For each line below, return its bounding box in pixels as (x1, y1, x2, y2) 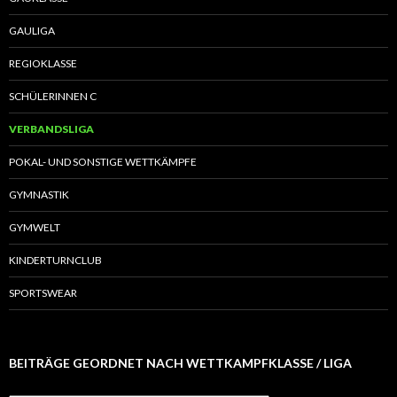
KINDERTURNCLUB (9, 253, 102, 267)
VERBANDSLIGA (9, 121, 94, 136)
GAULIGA (9, 23, 55, 37)
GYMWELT (9, 220, 60, 234)
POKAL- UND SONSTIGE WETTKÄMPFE (9, 154, 197, 168)
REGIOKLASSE (9, 56, 77, 70)
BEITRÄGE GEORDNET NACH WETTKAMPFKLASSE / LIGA (9, 354, 352, 370)
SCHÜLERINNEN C (9, 89, 97, 103)
